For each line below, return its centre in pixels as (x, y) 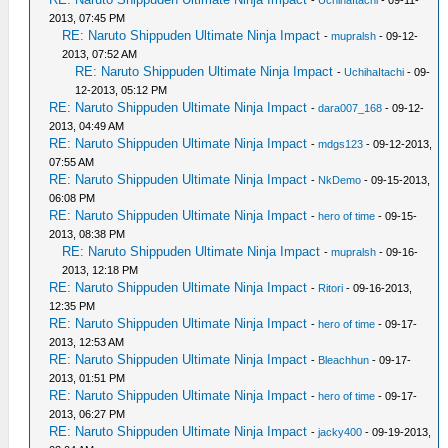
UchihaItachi (374, 71)
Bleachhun (344, 359)
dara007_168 (350, 107)
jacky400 (340, 431)
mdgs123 (341, 143)
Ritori (331, 287)
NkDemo (340, 179)
